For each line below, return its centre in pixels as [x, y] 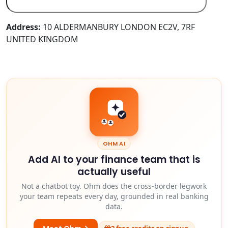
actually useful [114, 172]
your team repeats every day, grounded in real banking [114, 196]
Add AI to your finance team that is [114, 159]
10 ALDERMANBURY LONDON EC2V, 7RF [118, 27]
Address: [23, 27]
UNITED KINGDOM [42, 39]
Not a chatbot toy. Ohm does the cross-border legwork [114, 186]
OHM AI [114, 143]
